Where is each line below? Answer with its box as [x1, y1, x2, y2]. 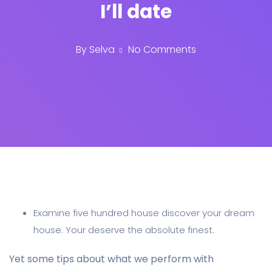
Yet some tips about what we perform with [9, 251, 214, 266]
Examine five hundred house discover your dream [33, 206, 254, 219]
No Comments [126, 42, 196, 57]
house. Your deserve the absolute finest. [33, 223, 214, 236]
